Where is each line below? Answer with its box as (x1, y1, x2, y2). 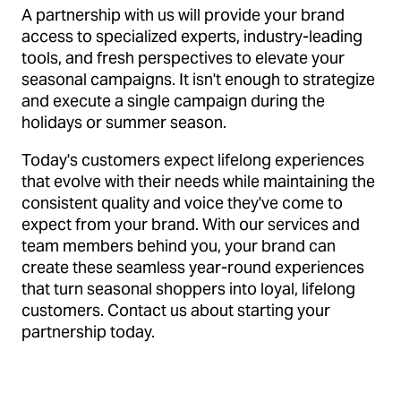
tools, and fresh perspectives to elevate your (21, 47, 345, 68)
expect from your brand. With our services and (21, 213, 360, 235)
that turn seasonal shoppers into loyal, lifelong (21, 277, 355, 299)
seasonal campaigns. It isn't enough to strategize (21, 68, 375, 90)
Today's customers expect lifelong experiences (21, 149, 364, 170)
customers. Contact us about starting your (21, 299, 330, 320)
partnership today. (21, 320, 155, 342)
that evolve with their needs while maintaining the (21, 170, 375, 192)
